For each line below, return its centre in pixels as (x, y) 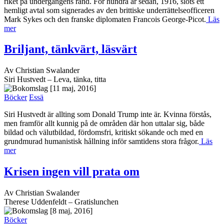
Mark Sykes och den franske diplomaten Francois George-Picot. (105, 19)
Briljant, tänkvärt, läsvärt (70, 49)
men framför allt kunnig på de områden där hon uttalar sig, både (104, 123)
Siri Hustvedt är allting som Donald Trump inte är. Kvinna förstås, (108, 114)
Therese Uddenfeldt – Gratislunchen (61, 202)
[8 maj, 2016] (71, 211)
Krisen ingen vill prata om (72, 172)
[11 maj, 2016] (73, 88)
